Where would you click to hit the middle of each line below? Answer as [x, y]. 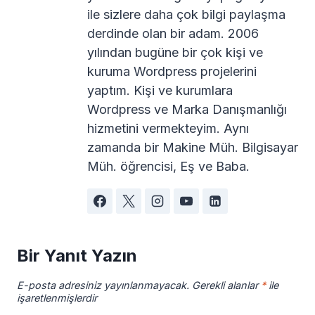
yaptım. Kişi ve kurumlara [160, 91]
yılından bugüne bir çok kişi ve [175, 53]
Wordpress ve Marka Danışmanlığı [187, 110]
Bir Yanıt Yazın [77, 256]
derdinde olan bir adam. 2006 [173, 34]
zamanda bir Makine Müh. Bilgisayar [193, 148]
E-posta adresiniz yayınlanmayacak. [103, 285]
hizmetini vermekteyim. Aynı [168, 129]
